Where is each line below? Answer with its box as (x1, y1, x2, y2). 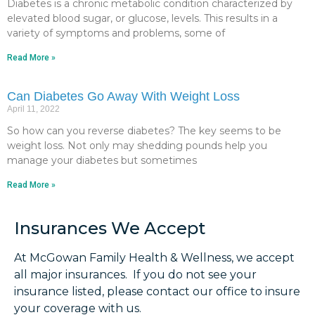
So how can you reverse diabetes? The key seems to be (7, 124, 281, 137)
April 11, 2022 (7, 103, 60, 114)
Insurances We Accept (14, 217, 205, 238)
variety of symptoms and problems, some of (7, 26, 225, 39)
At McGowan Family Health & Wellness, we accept (14, 250, 295, 264)
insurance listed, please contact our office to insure (14, 284, 300, 298)
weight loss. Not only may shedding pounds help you (7, 139, 267, 152)
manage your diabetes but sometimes (7, 153, 197, 167)
